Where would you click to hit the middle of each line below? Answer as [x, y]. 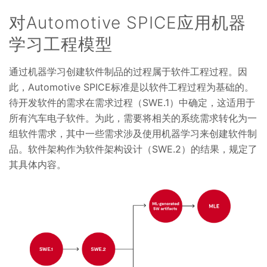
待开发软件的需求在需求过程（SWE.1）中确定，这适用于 [132, 102]
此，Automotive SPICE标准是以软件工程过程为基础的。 [131, 87]
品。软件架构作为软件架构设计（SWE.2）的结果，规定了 [133, 149]
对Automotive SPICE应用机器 [128, 22]
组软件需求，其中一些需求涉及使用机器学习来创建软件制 [133, 133]
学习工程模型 [61, 44]
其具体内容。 [38, 164]
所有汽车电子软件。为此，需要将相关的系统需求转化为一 [133, 118]
